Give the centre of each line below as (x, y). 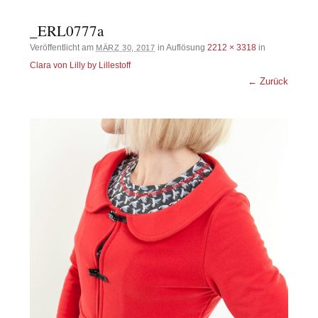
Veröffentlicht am (63, 47)
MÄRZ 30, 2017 (126, 47)
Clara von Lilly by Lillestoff (81, 65)
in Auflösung (181, 47)
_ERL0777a (67, 30)
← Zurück (268, 81)
